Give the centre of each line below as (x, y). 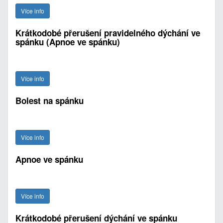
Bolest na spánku (50, 101)
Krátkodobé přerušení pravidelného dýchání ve (108, 33)
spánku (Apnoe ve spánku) (68, 42)
